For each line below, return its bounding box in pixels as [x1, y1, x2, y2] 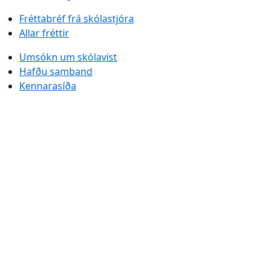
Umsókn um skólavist [19, 50, 117, 64]
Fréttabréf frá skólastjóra [19, 11, 134, 25]
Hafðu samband [19, 64, 92, 78]
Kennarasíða [19, 79, 76, 92]
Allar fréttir [19, 26, 69, 40]
